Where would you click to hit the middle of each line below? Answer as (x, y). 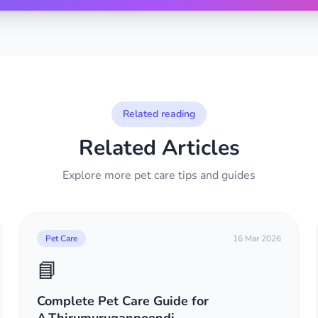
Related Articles (159, 148)
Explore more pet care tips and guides (159, 175)
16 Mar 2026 (257, 238)
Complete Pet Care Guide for (122, 301)
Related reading (159, 114)
